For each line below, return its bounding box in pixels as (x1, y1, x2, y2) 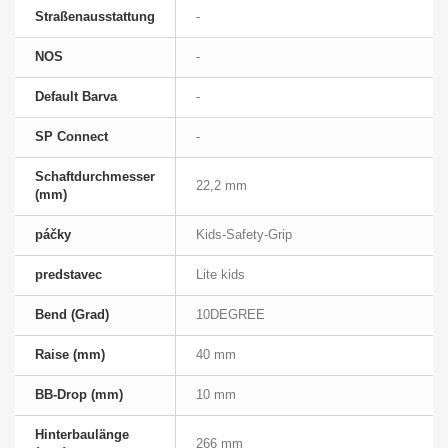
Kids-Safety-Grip (196, 227, 292, 243)
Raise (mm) (35, 347, 105, 363)
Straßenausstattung (35, 9, 155, 25)
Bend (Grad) (35, 307, 109, 323)
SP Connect (35, 129, 108, 145)
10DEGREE (196, 307, 265, 323)
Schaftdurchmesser (35, 169, 155, 185)
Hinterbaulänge (35, 427, 129, 443)
